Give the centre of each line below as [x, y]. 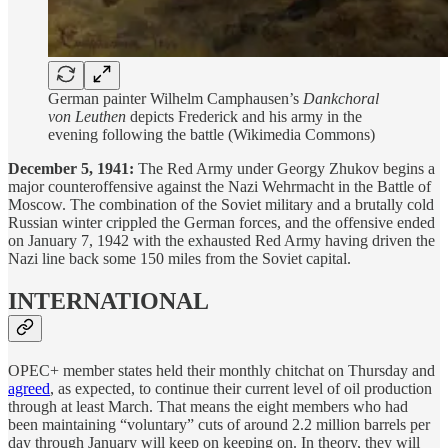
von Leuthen [87, 117]
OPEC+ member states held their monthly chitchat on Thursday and [221, 371]
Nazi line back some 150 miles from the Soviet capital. [179, 259]
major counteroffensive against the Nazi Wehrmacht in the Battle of [219, 187]
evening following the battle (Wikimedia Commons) [211, 135]
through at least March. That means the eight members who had [208, 407]
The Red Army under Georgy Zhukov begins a [284, 169]
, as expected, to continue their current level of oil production [241, 389]
